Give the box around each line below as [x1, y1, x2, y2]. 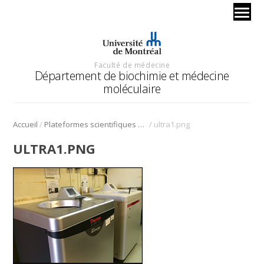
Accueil [13, 118, 38, 130]
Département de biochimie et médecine [34, 67, 229, 84]
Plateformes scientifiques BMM [138, 118, 145, 130]
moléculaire [103, 80, 161, 97]
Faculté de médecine [94, 60, 170, 70]
